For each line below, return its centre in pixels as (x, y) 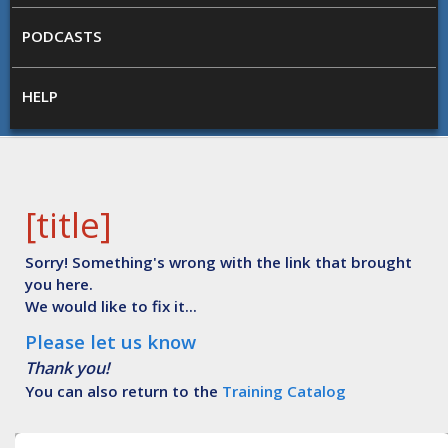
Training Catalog (284, 390)
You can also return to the (124, 390)
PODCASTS (62, 36)
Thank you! (67, 367)
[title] (69, 224)
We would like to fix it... (111, 305)
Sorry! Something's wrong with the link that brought (219, 261)
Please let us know (111, 341)
